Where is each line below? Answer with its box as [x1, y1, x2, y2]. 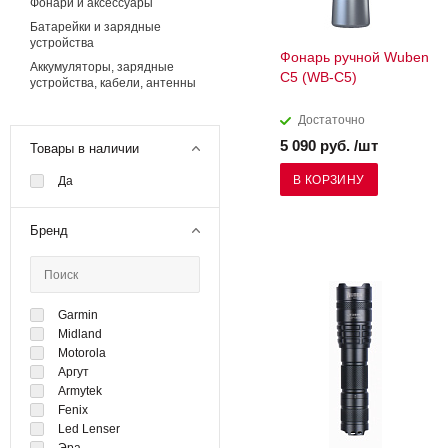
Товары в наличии [30, 141, 139, 157]
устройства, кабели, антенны [30, 76, 196, 91]
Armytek [58, 384, 102, 399]
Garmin [58, 308, 98, 323]
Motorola [58, 346, 106, 361]
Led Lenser [58, 422, 120, 437]
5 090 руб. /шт [280, 137, 378, 155]
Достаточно [298, 113, 365, 128]
